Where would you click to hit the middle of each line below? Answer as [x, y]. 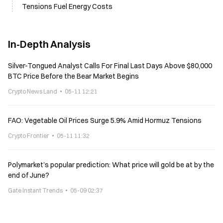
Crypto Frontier [29, 136]
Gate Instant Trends [35, 190]
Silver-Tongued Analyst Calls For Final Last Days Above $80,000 [110, 66]
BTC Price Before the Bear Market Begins [73, 76]
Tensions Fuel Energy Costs [67, 6]
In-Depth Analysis [49, 44]
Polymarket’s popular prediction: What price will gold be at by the [111, 165]
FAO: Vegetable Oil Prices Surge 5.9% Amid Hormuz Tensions [105, 120]
